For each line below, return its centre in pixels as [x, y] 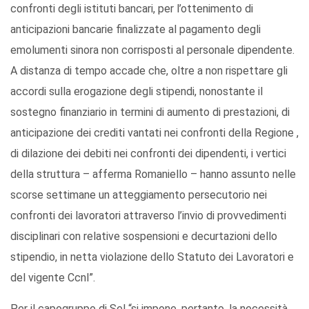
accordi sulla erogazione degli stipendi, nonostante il [137, 92]
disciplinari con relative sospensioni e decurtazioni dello [144, 237]
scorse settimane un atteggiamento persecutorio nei [139, 195]
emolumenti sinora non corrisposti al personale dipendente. [152, 50]
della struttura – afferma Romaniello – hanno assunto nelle [153, 175]
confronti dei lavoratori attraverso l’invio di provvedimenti [148, 216]
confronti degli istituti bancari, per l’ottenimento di [132, 9]
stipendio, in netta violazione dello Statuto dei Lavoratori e [152, 257]
